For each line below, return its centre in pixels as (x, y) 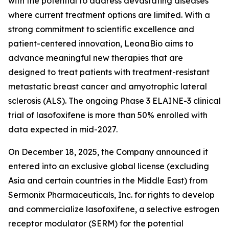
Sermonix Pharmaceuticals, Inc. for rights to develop (111, 195)
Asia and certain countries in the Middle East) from (108, 180)
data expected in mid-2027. (63, 129)
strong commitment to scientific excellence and (101, 29)
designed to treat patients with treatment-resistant (109, 72)
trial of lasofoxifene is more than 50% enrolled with (108, 115)
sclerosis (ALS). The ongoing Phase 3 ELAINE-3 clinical (114, 101)
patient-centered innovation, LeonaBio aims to (101, 43)
